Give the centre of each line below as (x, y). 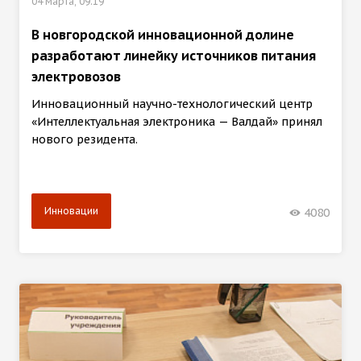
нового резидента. (85, 139)
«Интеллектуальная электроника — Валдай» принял (177, 121)
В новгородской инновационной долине (163, 34)
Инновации (71, 210)
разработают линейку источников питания (174, 55)
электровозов (76, 76)
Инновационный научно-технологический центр (172, 104)
